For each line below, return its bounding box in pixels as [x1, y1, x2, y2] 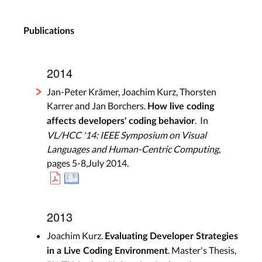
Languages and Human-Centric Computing [47, 143, 219, 154]
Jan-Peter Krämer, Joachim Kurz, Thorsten [47, 85, 216, 97]
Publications [23, 26, 74, 36]
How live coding [147, 101, 214, 111]
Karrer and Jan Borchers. [47, 99, 147, 111]
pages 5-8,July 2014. [47, 157, 129, 168]
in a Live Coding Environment [47, 246, 168, 256]
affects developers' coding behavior [47, 116, 195, 126]
